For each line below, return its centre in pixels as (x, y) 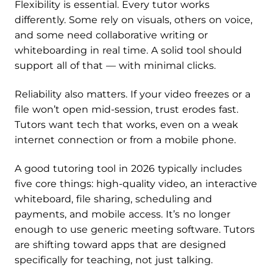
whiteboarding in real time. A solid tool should (128, 51)
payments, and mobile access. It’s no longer (122, 214)
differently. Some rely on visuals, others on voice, (133, 20)
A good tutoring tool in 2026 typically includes (128, 169)
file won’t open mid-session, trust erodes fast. (126, 110)
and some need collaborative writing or (111, 35)
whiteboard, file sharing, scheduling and (113, 199)
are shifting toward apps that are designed (120, 245)
